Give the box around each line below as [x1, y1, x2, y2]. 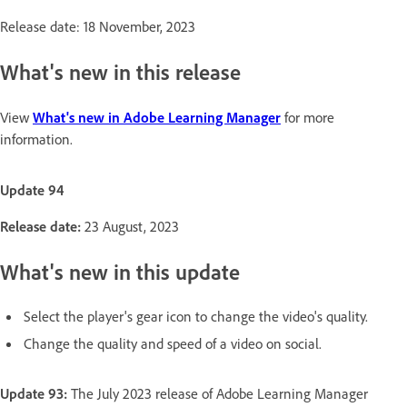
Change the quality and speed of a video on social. [24, 334, 322, 353]
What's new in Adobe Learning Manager [33, 107, 281, 126]
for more [281, 107, 334, 126]
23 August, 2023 [84, 216, 179, 235]
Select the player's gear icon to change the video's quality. [24, 307, 368, 326]
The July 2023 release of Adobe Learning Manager [71, 384, 368, 403]
